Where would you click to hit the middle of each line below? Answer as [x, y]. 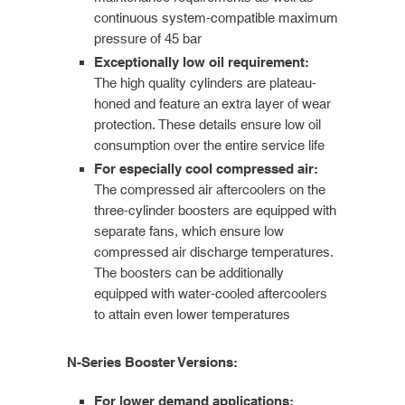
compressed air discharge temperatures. [213, 251]
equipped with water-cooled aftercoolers [211, 293]
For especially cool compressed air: [206, 168]
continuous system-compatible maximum [216, 17]
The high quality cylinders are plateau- [205, 82]
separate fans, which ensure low [189, 231]
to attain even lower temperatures [192, 314]
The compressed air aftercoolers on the [210, 189]
